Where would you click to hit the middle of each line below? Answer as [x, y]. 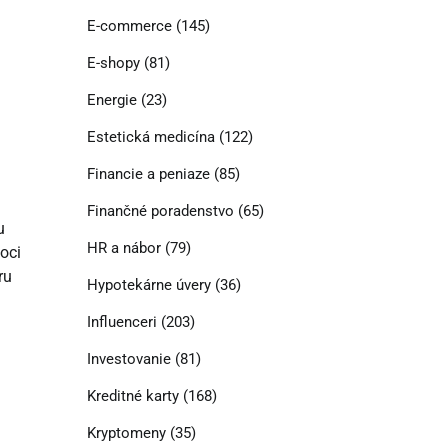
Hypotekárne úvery [148, 285]
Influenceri [121, 322]
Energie [111, 100]
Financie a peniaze [148, 174]
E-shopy [113, 63]
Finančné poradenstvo [160, 211]
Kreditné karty [132, 396]
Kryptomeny [126, 433]
